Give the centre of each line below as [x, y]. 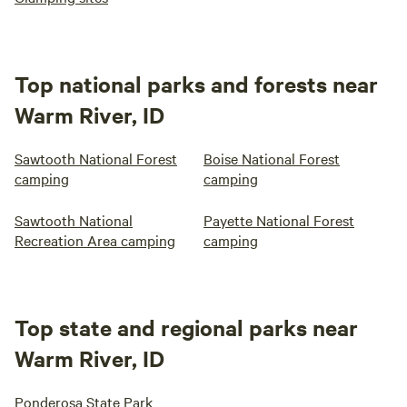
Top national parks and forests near [196, 84]
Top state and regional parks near [186, 328]
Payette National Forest [279, 220]
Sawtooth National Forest [96, 159]
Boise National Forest [272, 159]
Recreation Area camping [95, 240]
